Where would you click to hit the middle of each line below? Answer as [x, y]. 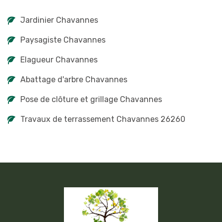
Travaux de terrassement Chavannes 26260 [103, 119]
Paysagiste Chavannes [63, 40]
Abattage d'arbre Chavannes [74, 80]
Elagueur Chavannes [59, 60]
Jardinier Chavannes [59, 20]
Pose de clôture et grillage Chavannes [91, 99]
